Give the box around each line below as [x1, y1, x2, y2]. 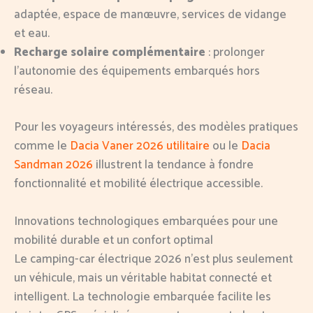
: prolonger [205, 43, 265, 63]
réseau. [14, 80, 52, 101]
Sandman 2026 [14, 154, 93, 175]
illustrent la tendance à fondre [93, 154, 254, 175]
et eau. [14, 24, 50, 44]
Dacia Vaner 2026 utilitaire [70, 136, 210, 156]
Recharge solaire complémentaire [14, 43, 205, 63]
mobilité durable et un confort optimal [14, 231, 213, 251]
